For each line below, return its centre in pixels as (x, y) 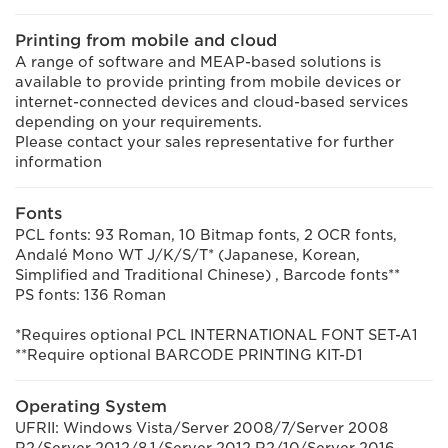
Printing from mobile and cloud (146, 40)
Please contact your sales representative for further (204, 142)
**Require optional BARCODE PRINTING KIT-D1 (189, 355)
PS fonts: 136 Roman (90, 295)
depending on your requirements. (138, 122)
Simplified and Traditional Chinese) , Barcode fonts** (207, 275)
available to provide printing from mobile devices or (208, 82)
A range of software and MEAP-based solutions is (198, 62)
